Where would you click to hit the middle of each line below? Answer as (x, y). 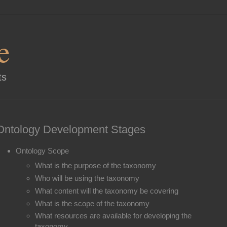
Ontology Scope (42, 151)
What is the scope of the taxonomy (92, 203)
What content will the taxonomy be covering (107, 191)
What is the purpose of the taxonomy (96, 166)
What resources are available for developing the (113, 216)
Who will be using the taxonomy (87, 178)
